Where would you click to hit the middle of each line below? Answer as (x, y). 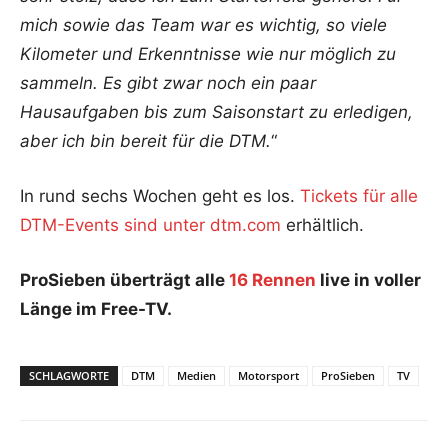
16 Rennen (272, 279)
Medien (196, 375)
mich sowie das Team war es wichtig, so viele (203, 24)
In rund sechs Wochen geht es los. (160, 195)
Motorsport (268, 375)
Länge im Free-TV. (96, 308)
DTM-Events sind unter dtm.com (150, 224)
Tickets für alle (359, 195)
